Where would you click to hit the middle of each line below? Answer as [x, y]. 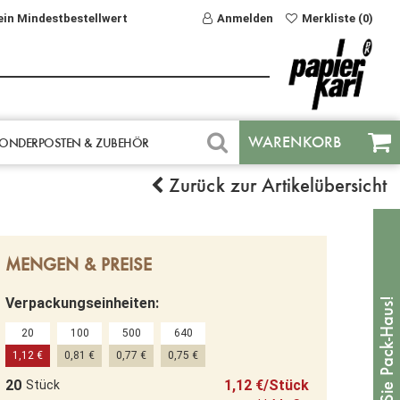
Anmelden [245, 18]
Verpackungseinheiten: [82, 303]
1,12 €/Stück [267, 385]
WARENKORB [295, 142]
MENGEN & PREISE [79, 264]
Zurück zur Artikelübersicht [275, 185]
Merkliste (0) [337, 18]
